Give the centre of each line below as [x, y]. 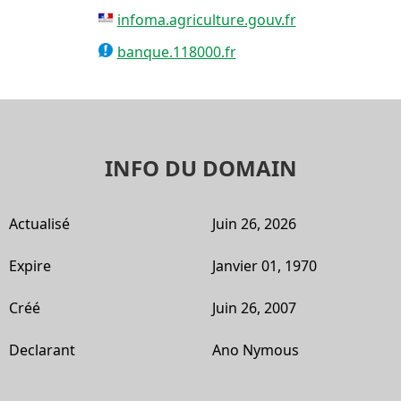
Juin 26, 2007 [254, 307]
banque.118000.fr [176, 51]
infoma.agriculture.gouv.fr [206, 19]
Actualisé [39, 223]
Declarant [42, 350]
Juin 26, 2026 [254, 223]
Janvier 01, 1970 [264, 265]
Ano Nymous [256, 350]
